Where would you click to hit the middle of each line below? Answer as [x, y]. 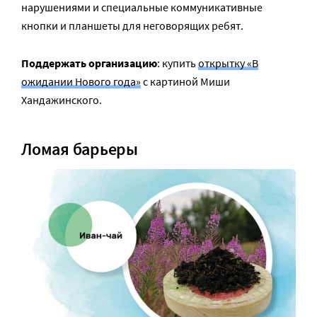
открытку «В [228, 63]
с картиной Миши [185, 82]
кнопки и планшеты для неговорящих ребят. [132, 26]
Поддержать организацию [89, 63]
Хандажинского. [62, 100]
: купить [178, 63]
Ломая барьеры [80, 149]
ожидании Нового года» [81, 82]
